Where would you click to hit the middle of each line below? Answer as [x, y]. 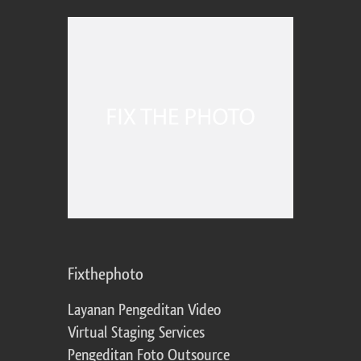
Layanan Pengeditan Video [144, 311]
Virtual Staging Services [136, 333]
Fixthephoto [106, 275]
